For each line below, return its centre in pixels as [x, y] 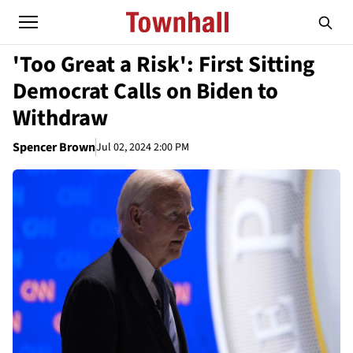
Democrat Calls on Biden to [145, 91]
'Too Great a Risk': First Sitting [163, 65]
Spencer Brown [54, 147]
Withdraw [60, 118]
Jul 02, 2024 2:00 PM [143, 147]
